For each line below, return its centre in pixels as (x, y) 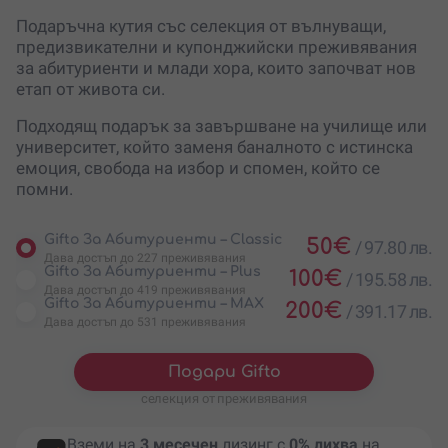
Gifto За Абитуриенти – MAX (154, 303)
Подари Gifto (224, 371)
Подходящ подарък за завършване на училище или (221, 125)
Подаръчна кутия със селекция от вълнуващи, (201, 25)
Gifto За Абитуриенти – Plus (152, 271)
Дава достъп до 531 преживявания (145, 321)
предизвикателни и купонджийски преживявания (216, 46)
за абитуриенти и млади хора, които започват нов (216, 67)
